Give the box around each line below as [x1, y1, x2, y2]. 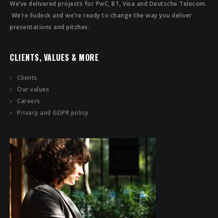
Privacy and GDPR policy [17, 109, 89, 117]
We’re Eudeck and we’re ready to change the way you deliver [10, 11, 192, 19]
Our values [17, 85, 49, 93]
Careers [17, 97, 40, 105]
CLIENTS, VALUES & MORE [10, 52, 99, 63]
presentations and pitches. [10, 23, 90, 31]
